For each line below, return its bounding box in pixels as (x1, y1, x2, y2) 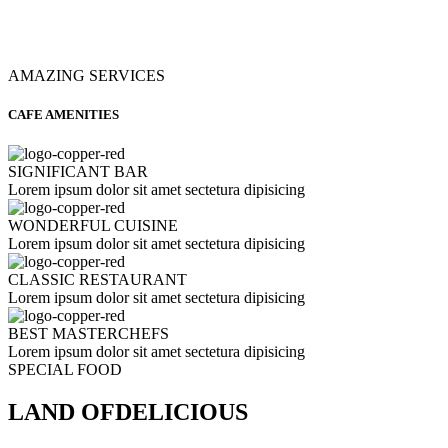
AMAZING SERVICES (8, 66, 165, 84)
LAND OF (8, 399, 115, 426)
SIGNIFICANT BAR (8, 163, 148, 181)
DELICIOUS (115, 399, 248, 426)
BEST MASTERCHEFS (8, 325, 169, 343)
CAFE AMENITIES (8, 106, 119, 122)
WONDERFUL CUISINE (8, 217, 178, 235)
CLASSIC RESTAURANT (8, 271, 187, 289)
